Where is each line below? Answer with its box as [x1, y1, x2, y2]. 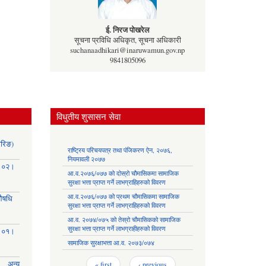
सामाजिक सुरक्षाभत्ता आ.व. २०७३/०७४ [67, 238, 154, 248]
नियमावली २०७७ [67, 154, 105, 164]
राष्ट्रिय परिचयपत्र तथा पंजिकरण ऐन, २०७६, [67, 145, 172, 155]
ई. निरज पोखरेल [105, 24, 150, 36]
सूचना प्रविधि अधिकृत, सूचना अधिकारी [74, 35, 181, 46]
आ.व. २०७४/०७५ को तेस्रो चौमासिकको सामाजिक [67, 215, 180, 224]
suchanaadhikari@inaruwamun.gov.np [70, 45, 185, 56]
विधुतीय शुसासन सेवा [56, 110, 121, 123]
